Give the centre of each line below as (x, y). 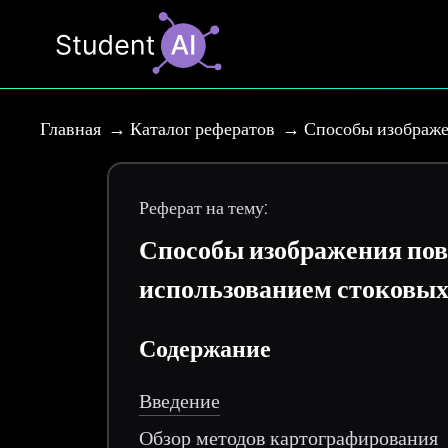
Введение (180, 400)
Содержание (205, 348)
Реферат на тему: (203, 207)
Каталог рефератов (202, 128)
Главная (70, 128)
